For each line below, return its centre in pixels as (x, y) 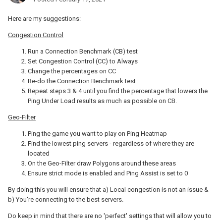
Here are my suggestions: (45, 19)
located (39, 154)
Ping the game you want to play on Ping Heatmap (97, 134)
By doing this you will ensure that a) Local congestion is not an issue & (108, 190)
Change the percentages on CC (72, 71)
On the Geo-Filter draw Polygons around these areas (102, 164)
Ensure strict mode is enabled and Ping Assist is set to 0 (108, 173)
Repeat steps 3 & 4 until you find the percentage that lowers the (118, 91)
